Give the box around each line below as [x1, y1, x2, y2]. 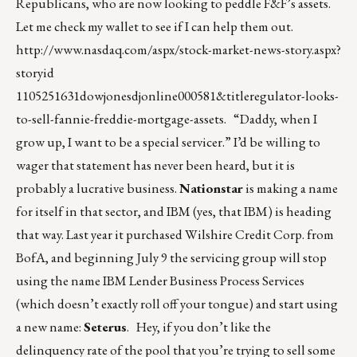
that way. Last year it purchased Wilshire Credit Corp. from [16, 226, 334, 244]
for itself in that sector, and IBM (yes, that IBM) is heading [16, 202, 331, 221]
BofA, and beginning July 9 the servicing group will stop [16, 249, 327, 267]
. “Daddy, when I [224, 110, 317, 128]
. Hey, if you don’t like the [127, 318, 271, 336]
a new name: [16, 318, 84, 336]
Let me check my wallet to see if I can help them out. [16, 18, 293, 36]
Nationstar [179, 179, 243, 198]
